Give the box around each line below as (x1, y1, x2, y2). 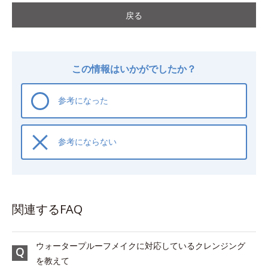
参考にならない (58, 137, 117, 147)
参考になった (58, 96, 108, 106)
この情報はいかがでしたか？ (72, 62, 196, 76)
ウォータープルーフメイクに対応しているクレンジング (36, 240, 245, 252)
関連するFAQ (12, 201, 83, 218)
